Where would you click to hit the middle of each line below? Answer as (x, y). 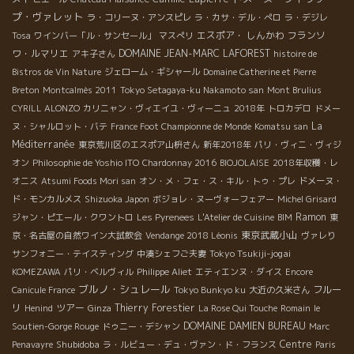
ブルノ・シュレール (124, 290)
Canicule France (43, 290)
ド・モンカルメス (47, 200)
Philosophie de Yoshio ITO (86, 163)
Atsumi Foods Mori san (88, 181)
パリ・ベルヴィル (99, 272)
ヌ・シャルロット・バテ (60, 127)
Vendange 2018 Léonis (192, 236)
